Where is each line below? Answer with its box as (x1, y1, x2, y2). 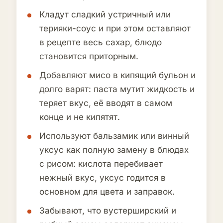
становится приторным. (39, 51, 138, 62)
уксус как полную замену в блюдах (39, 145, 189, 155)
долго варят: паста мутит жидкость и (39, 84, 195, 95)
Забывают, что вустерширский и (39, 206, 176, 216)
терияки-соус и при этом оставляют (39, 23, 191, 34)
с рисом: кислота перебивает (39, 159, 163, 169)
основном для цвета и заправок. (39, 187, 175, 197)
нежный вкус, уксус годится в (39, 173, 166, 183)
